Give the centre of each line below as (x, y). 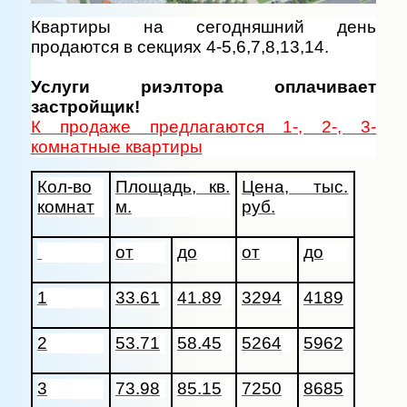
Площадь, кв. (173, 187)
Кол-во (64, 187)
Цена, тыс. (295, 187)
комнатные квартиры (116, 147)
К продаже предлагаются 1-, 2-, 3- (203, 127)
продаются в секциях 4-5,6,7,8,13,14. (179, 47)
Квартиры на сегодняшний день (203, 27)
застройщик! (85, 107)
